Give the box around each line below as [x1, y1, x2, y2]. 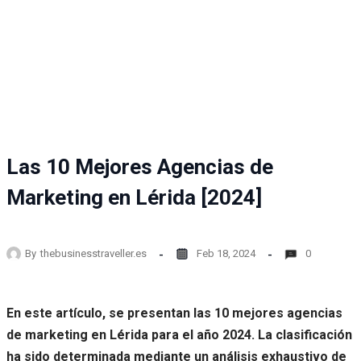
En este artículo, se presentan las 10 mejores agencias [6, 305, 342, 321]
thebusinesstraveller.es [40, 247, 147, 260]
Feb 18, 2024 [197, 247, 255, 260]
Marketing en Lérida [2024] [6, 185, 262, 210]
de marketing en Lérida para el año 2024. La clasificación [6, 326, 352, 342]
